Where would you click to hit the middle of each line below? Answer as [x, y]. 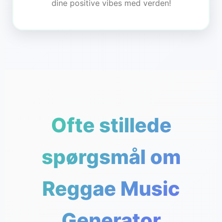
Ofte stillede [111, 125]
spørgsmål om [111, 157]
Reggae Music [111, 188]
